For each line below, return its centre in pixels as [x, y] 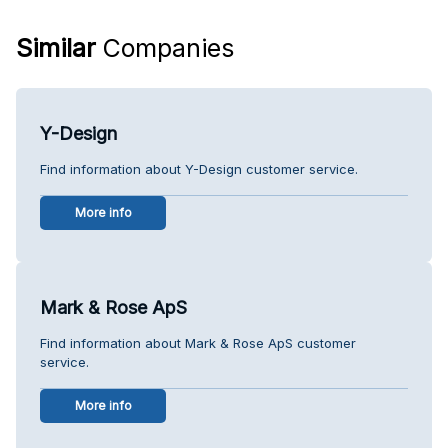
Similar [56, 47]
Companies [165, 47]
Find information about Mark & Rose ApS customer [198, 342]
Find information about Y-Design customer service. [199, 168]
